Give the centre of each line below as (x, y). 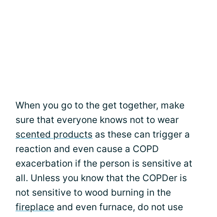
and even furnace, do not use (119, 207)
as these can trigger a (141, 134)
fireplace (35, 207)
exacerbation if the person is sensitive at (104, 163)
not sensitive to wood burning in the (93, 193)
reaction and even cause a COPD (87, 149)
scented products (54, 134)
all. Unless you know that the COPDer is (101, 178)
